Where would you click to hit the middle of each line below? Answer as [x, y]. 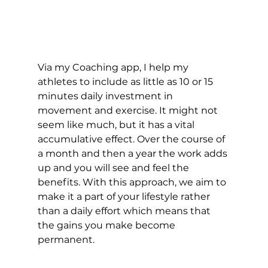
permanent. [68, 239]
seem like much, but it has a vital [117, 124]
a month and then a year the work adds [133, 153]
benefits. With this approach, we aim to [133, 182]
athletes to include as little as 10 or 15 [126, 81]
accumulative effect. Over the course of [132, 139]
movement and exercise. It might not [129, 110]
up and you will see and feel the [114, 167]
